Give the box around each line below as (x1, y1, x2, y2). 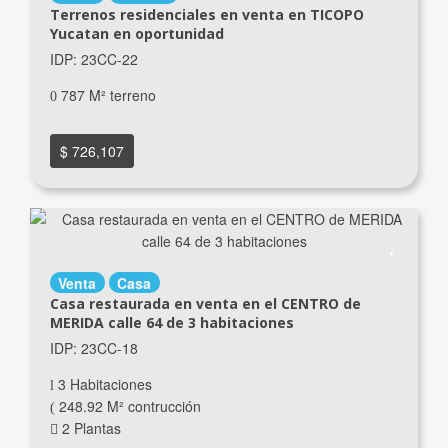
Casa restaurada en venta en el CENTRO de (49, 293, 361, 313)
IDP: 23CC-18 (49, 337, 138, 358)
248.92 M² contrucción (54, 395, 201, 416)
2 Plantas (57, 417, 121, 438)
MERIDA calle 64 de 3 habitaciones (49, 312, 294, 332)
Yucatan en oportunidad (49, 23, 224, 43)
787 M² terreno (56, 84, 156, 105)
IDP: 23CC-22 (49, 48, 138, 69)
